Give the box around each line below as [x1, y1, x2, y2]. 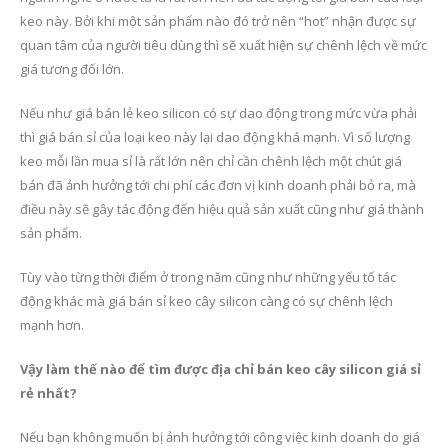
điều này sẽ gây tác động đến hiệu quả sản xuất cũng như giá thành [20, 199, 424, 218]
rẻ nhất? [20, 383, 77, 402]
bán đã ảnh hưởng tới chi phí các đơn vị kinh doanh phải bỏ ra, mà [20, 175, 416, 194]
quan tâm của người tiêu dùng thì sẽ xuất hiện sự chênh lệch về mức [20, 35, 427, 54]
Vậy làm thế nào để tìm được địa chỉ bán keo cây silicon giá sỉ [20, 359, 421, 378]
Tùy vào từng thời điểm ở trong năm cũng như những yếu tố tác [20, 267, 396, 286]
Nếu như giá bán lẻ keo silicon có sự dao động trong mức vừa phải [20, 103, 417, 122]
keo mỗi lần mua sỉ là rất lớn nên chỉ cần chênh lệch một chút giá [20, 151, 402, 170]
